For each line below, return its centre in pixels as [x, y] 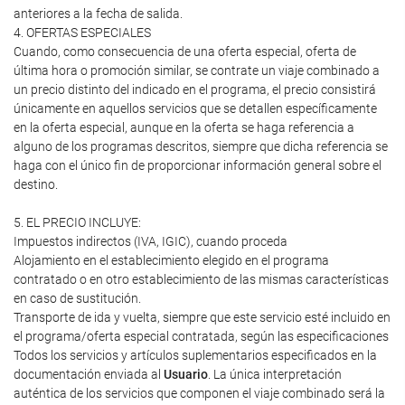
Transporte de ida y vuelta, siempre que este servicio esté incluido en [202, 317]
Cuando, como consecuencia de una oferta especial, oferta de [185, 52]
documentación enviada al [89, 374]
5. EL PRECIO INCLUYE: [77, 222]
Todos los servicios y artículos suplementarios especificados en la [195, 355]
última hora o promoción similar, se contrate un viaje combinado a [197, 71]
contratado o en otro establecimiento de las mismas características [201, 279]
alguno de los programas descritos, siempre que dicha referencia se [201, 146]
